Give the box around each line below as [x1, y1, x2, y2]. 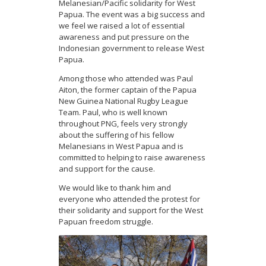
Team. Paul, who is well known [59, 107, 167, 118]
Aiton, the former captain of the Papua [59, 84, 197, 96]
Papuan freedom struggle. [59, 216, 153, 227]
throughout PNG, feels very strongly [59, 118, 188, 129]
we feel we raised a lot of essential [59, 20, 185, 31]
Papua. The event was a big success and [59, 9, 205, 20]
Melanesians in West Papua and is [59, 141, 183, 152]
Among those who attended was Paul [59, 73, 193, 84]
